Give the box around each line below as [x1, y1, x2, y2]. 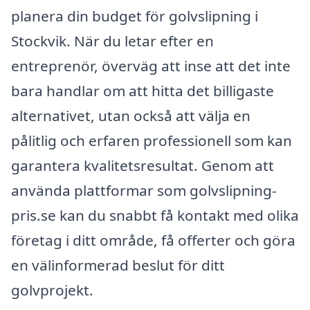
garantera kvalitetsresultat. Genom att [11, 156, 274, 176]
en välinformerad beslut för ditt [11, 255, 225, 275]
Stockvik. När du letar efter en [11, 31, 214, 51]
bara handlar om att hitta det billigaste [11, 81, 274, 101]
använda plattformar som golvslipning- [11, 181, 277, 201]
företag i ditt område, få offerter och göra [11, 230, 295, 250]
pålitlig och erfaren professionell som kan [11, 131, 292, 151]
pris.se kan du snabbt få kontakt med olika [11, 206, 299, 226]
